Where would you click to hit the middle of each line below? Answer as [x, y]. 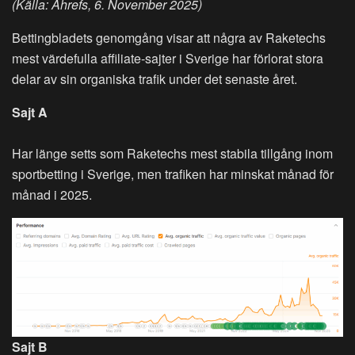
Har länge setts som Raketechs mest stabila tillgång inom [172, 153]
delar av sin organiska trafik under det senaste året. [155, 78]
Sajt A [30, 112]
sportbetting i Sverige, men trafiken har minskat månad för [173, 174]
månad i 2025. [52, 194]
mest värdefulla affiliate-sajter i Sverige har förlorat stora [168, 58]
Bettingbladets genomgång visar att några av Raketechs [169, 37]
